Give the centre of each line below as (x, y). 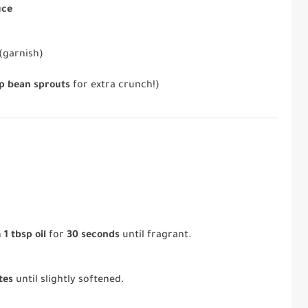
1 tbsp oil (25, 236)
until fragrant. (156, 236)
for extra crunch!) (115, 86)
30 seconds (93, 236)
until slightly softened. (69, 281)
